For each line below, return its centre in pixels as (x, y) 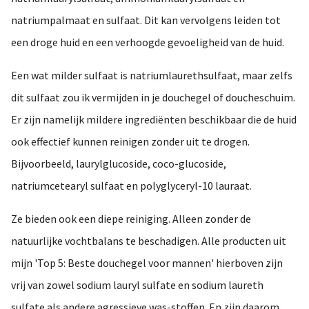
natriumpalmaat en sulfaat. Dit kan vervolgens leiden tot (146, 20)
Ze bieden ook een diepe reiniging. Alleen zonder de (131, 219)
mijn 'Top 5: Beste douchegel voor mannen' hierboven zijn (147, 263)
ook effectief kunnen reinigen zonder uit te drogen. (130, 142)
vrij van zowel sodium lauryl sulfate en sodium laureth (137, 285)
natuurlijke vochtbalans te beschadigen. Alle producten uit (149, 241)
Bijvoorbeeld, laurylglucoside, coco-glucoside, (119, 164)
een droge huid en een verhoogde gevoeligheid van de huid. (148, 42)
